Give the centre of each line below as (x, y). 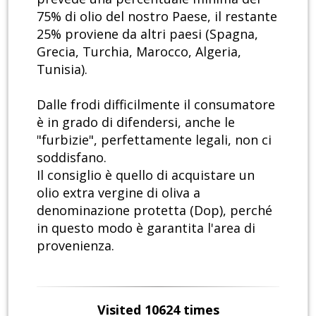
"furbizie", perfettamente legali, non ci (154, 140)
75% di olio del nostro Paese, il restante (157, 17)
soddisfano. (72, 158)
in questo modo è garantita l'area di (146, 228)
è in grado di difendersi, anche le (136, 122)
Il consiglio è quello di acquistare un (146, 175)
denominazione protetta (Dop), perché (154, 211)
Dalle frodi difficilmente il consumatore (156, 105)
